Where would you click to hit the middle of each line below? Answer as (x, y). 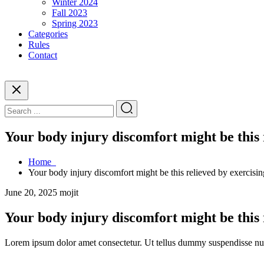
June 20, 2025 (31, 192)
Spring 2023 (75, 23)
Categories (48, 34)
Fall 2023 (70, 13)
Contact (43, 55)
